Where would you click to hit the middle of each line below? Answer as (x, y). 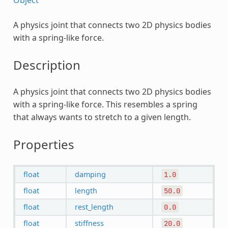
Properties (44, 144)
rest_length (94, 207)
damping (90, 174)
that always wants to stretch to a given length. (102, 117)
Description (47, 65)
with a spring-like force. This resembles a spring (105, 104)
